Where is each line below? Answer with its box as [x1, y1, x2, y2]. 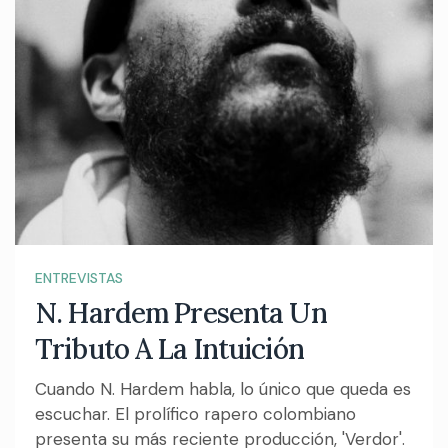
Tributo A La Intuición [35, 331, 304, 368]
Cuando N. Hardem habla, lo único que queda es [35, 378, 411, 401]
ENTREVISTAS [35, 269, 123, 288]
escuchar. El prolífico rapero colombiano [35, 403, 356, 426]
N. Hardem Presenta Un [35, 295, 327, 332]
